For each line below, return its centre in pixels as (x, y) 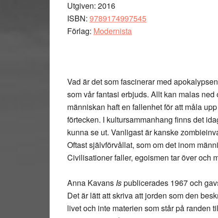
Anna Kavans (91, 183)
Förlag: (80, 31)
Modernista (113, 31)
